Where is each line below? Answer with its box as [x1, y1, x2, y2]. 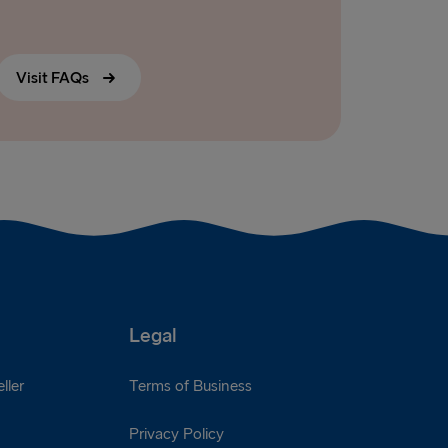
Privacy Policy [128, 424, 224, 444]
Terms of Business [128, 376, 252, 396]
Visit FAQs [16, 69, 92, 89]
